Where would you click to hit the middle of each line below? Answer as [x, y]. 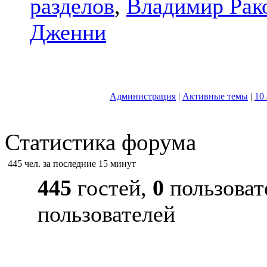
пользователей [106, 214]
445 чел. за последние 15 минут [72, 164]
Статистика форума [100, 142]
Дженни [68, 32]
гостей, [112, 188]
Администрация [143, 96]
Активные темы [215, 96]
